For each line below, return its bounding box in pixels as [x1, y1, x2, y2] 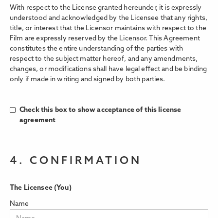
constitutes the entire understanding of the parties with [10, 45, 183, 53]
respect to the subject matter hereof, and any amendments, [10, 55, 198, 63]
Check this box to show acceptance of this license [19, 107, 182, 114]
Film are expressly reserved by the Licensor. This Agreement [10, 35, 200, 43]
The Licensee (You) [10, 184, 72, 192]
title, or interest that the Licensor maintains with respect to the [10, 25, 206, 33]
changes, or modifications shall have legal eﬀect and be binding [10, 66, 207, 73]
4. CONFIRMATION [10, 156, 142, 167]
